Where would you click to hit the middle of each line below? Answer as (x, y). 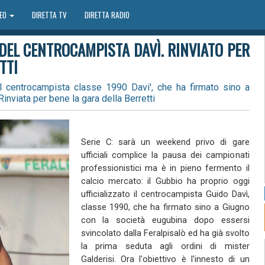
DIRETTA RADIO (107, 15)
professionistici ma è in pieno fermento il (165, 168)
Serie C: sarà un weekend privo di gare (165, 142)
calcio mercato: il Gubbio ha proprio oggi (165, 181)
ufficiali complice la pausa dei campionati (165, 155)
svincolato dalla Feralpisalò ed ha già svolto (165, 233)
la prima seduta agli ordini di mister (165, 246)
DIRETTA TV (49, 15)
